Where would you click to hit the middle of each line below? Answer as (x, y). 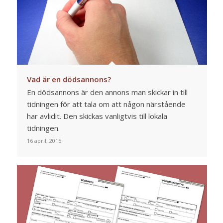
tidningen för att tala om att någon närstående (106, 104)
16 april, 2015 (44, 141)
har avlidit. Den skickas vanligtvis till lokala (97, 116)
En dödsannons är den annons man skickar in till (107, 92)
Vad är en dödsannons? (69, 79)
